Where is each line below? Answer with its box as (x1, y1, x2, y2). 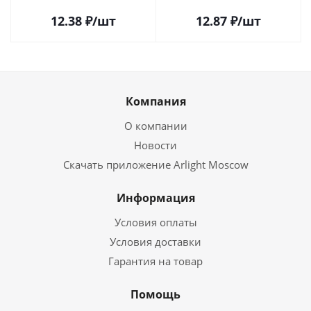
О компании (124, 119, 187, 133)
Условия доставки (110, 235, 201, 249)
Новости (134, 138, 177, 152)
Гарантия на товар (108, 254, 203, 268)
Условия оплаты (114, 215, 197, 229)
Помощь (131, 287, 180, 302)
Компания (125, 94, 186, 109)
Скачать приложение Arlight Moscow (62, 158, 249, 171)
